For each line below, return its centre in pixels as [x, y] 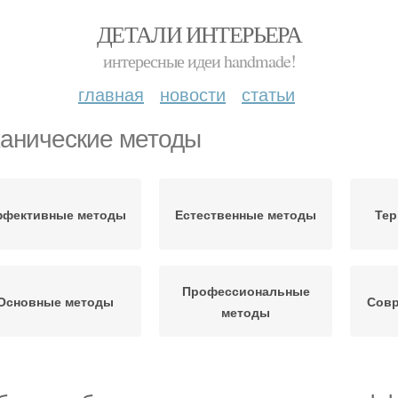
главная [111, 94]
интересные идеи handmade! [199, 61]
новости [193, 94]
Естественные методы [246, 214]
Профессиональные [246, 291]
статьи [268, 94]
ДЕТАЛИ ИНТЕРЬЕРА [199, 34]
